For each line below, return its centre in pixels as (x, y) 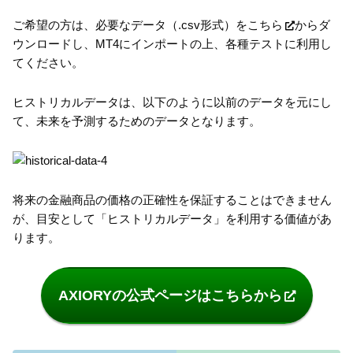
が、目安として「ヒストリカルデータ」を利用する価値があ (172, 218)
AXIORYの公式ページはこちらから (170, 296)
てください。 (48, 63)
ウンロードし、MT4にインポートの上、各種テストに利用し (172, 44)
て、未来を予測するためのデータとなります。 (137, 121)
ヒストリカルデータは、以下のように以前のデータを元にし (172, 102)
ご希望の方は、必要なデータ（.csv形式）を (130, 25)
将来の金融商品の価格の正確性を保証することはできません (172, 199)
